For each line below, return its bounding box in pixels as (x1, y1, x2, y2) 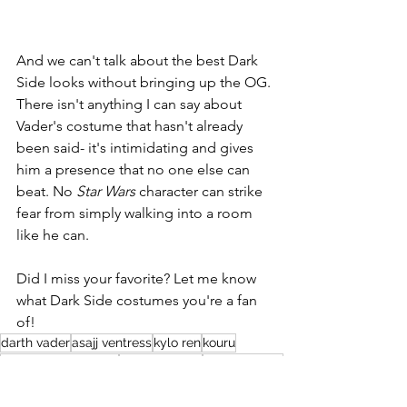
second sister (203, 355, 283, 371)
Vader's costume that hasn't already (16, 117, 246, 135)
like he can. (16, 226, 89, 244)
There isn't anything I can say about (16, 95, 245, 114)
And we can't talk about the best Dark (16, 52, 262, 70)
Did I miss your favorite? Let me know (16, 270, 260, 288)
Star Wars (76, 183, 135, 201)
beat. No (16, 183, 76, 201)
